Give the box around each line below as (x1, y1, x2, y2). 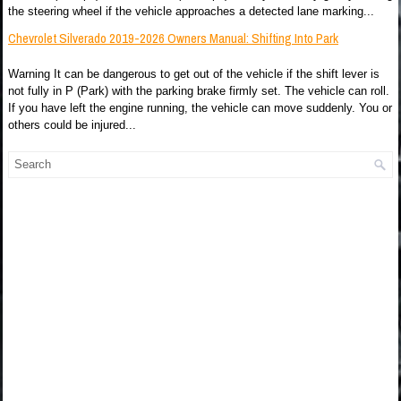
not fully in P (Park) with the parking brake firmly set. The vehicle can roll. (8, 84, 389, 98)
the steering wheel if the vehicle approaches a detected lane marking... (8, 4, 374, 18)
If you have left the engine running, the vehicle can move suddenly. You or (8, 101, 392, 115)
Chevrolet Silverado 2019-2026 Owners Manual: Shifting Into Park (8, 29, 338, 47)
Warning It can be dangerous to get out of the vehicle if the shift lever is (8, 67, 380, 81)
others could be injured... (8, 118, 136, 132)
